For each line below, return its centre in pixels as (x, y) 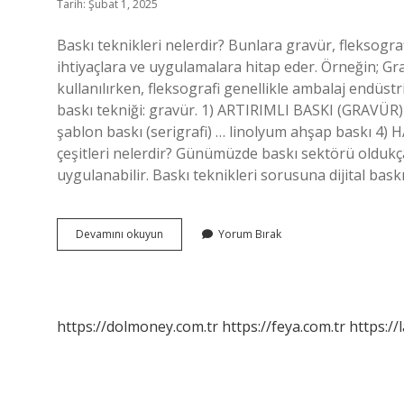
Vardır (178, 298)
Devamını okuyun (119, 234)
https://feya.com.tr (284, 326)
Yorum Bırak (250, 234)
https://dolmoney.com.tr (138, 326)
